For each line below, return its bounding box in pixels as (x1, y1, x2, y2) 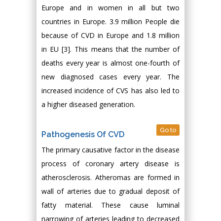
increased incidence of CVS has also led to (41, 86, 180, 95)
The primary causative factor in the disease (41, 145, 180, 154)
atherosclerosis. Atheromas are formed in (41, 173, 180, 182)
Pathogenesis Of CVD (41, 130, 124, 139)
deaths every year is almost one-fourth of (41, 58, 180, 68)
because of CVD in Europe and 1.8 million (41, 31, 180, 40)
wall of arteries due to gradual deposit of (41, 186, 180, 196)
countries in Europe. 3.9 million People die (41, 17, 180, 26)
